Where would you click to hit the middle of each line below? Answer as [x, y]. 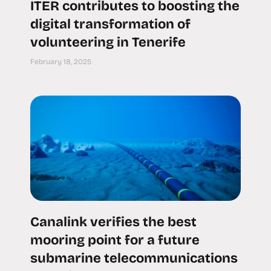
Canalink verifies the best [113, 222]
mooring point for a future [115, 240]
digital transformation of [110, 24]
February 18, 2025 [61, 61]
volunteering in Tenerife [108, 42]
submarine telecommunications [134, 258]
